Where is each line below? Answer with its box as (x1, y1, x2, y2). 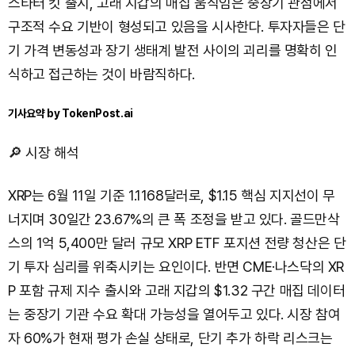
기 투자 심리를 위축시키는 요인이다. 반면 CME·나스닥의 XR (8, 258, 345, 276)
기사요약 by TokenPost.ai (8, 107, 133, 120)
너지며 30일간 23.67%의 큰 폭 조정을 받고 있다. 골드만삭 (8, 211, 340, 228)
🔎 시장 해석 (8, 144, 79, 162)
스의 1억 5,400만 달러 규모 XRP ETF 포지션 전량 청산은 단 (8, 235, 346, 252)
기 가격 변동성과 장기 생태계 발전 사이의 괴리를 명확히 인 (8, 42, 338, 59)
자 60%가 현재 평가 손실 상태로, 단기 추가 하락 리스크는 (8, 330, 333, 347)
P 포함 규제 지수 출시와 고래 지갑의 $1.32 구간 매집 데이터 (8, 282, 345, 300)
